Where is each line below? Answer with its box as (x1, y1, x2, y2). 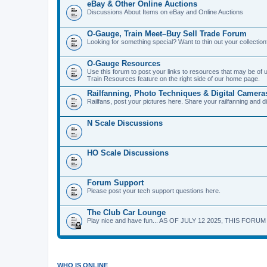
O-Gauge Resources (87, 58, 160, 68)
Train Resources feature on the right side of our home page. (87, 74, 260, 82)
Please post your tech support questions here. (87, 187, 221, 194)
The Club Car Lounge (87, 207, 166, 217)
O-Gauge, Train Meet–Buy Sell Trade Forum (87, 29, 247, 38)
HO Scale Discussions (87, 148, 169, 157)
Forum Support (87, 178, 144, 187)
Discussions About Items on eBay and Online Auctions (87, 8, 243, 15)
